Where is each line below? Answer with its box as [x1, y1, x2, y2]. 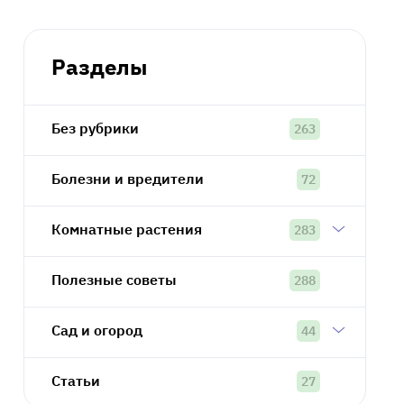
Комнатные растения [51, 219, 202, 238]
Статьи [51, 371, 100, 390]
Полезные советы [51, 270, 177, 289]
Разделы [51, 51, 147, 81]
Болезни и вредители [51, 169, 204, 188]
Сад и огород [51, 320, 142, 339]
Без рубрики [51, 118, 139, 137]
